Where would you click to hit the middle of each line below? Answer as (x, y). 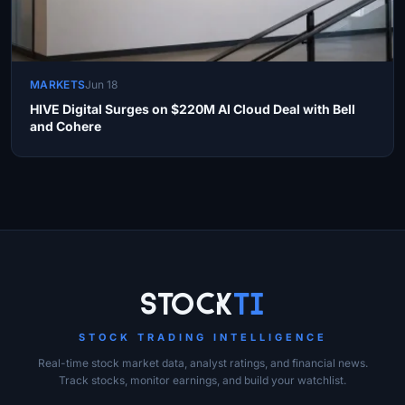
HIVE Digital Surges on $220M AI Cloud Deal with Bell (193, 109)
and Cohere (66, 127)
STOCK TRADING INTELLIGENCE (202, 338)
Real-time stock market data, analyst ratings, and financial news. (202, 363)
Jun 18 (102, 85)
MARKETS (58, 85)
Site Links (62, 297)
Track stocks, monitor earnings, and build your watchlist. (202, 381)
